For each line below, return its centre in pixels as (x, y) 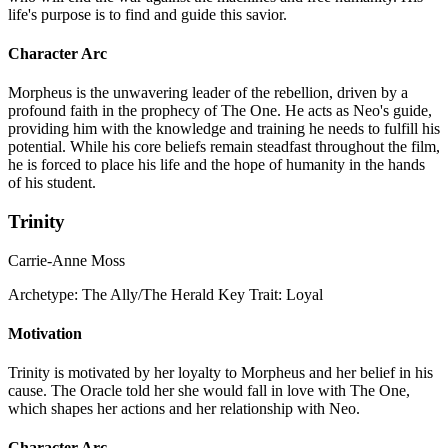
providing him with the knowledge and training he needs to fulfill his (224, 129)
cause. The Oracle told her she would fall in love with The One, (209, 391)
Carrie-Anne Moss (66, 260)
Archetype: (43, 294)
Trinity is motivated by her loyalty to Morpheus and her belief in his (220, 373)
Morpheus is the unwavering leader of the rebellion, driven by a (208, 93)
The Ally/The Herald (146, 294)
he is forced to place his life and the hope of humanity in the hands (216, 165)
